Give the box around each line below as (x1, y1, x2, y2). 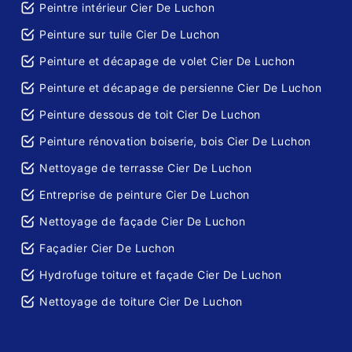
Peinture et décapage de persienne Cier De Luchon (39, 81, 321, 95)
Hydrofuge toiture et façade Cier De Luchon (39, 268, 281, 282)
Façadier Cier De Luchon (39, 241, 175, 255)
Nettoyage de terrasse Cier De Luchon (39, 161, 251, 175)
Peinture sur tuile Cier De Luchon (39, 27, 220, 42)
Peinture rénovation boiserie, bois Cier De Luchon (39, 134, 311, 148)
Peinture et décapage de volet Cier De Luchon (39, 54, 295, 68)
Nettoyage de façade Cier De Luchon (39, 214, 245, 229)
